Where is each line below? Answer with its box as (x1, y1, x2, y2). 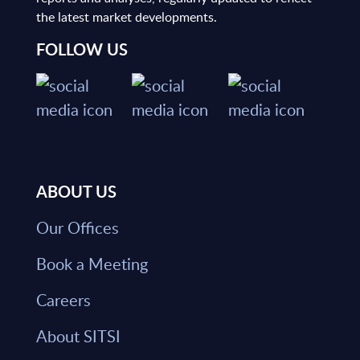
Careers (35, 288, 91, 312)
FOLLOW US (35, 38, 128, 61)
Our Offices (35, 216, 119, 239)
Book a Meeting (35, 252, 148, 276)
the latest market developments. (35, 8, 217, 27)
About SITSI (35, 325, 121, 348)
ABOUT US (35, 180, 117, 203)
